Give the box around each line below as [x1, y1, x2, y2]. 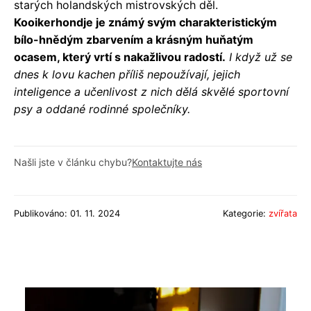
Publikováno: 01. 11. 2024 [14, 208, 120, 219]
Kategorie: [223, 208, 269, 219]
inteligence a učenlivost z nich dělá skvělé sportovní [14, 84, 289, 99]
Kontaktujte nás [132, 155, 202, 168]
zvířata [269, 208, 297, 219]
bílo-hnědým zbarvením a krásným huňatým [14, 32, 253, 47]
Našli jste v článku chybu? [14, 155, 132, 168]
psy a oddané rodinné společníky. [14, 101, 190, 116]
